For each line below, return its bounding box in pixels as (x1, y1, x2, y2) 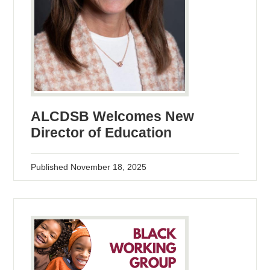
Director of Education (31, 124, 172, 140)
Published (31, 162, 71, 172)
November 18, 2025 (71, 162, 147, 172)
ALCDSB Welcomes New (31, 108, 195, 124)
